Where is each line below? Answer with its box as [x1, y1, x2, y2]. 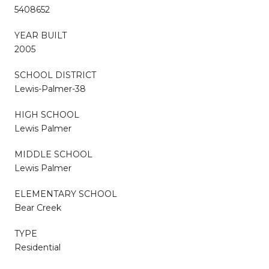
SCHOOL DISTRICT [14, 69, 96, 80]
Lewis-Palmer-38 [14, 83, 86, 94]
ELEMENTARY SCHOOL [14, 188, 117, 199]
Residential [14, 241, 61, 253]
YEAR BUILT [14, 29, 67, 41]
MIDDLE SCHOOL [14, 148, 92, 160]
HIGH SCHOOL [14, 109, 79, 120]
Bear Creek [14, 202, 61, 213]
